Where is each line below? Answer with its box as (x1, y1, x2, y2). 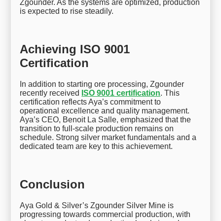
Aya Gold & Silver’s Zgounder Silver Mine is (20, 201, 174, 210)
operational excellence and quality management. (20, 106, 190, 115)
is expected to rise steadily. (20, 6, 114, 15)
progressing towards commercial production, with (20, 210, 191, 219)
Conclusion (20, 177, 85, 191)
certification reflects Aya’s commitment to (20, 97, 161, 106)
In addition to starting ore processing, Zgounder (20, 79, 184, 88)
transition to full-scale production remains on (20, 124, 174, 133)
